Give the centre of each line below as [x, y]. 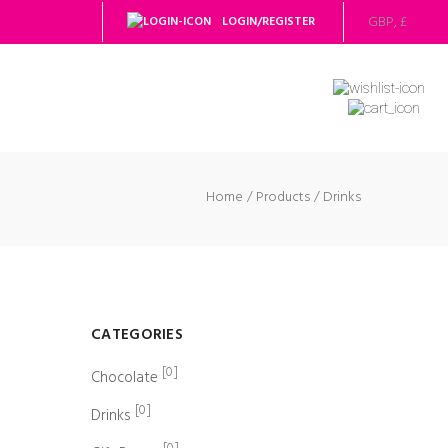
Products [283, 198]
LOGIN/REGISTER [267, 22]
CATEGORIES [137, 335]
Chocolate [124, 378]
